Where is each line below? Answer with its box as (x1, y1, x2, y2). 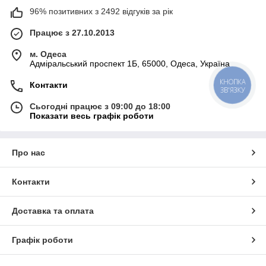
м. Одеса (30, 49, 66, 59)
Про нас (12, 147, 45, 157)
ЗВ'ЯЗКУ (220, 85, 245, 94)
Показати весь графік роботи (30, 110, 154, 121)
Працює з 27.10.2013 (30, 27, 115, 37)
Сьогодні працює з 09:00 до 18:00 (30, 101, 170, 111)
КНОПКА (220, 77, 246, 87)
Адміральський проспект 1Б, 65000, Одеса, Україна (30, 58, 230, 68)
